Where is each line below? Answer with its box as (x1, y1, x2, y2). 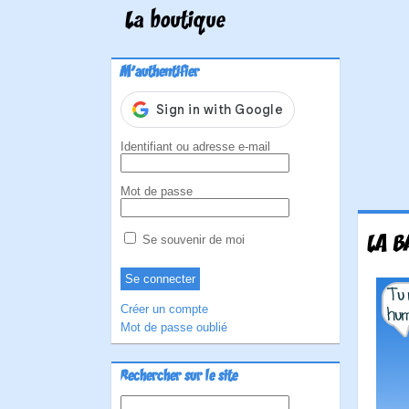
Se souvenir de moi (139, 233, 245, 246)
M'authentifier (121, 64, 199, 82)
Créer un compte (121, 302, 208, 316)
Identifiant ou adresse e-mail (121, 140, 270, 153)
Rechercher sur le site (121, 368, 237, 386)
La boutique (125, 8, 225, 36)
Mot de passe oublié (121, 320, 227, 334)
